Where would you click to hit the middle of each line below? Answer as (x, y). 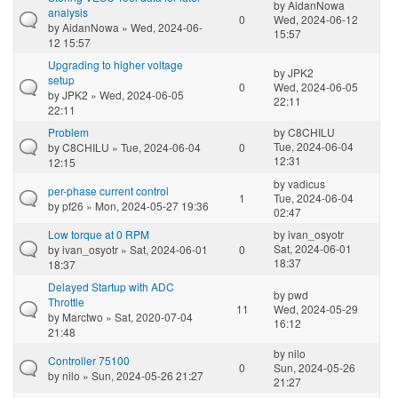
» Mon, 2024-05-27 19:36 (146, 205)
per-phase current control (108, 190)
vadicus (306, 183)
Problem (68, 131)
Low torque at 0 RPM (99, 234)
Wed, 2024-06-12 (316, 19)
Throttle (66, 301)
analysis (68, 12)
